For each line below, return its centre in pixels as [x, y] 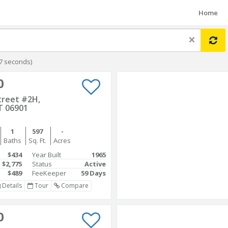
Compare [74, 186]
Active [95, 164]
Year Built [47, 155]
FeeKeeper [49, 173]
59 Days [93, 173]
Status [42, 164]
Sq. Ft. [37, 140]
